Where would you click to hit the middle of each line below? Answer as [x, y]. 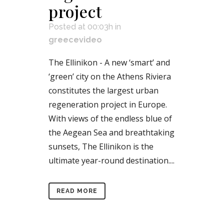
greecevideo [75, 40]
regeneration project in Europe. [108, 105]
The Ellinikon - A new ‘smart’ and [109, 63]
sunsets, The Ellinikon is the [101, 147]
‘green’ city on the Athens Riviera [110, 77]
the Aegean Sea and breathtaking [111, 133]
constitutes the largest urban [103, 91]
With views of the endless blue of [110, 119]
